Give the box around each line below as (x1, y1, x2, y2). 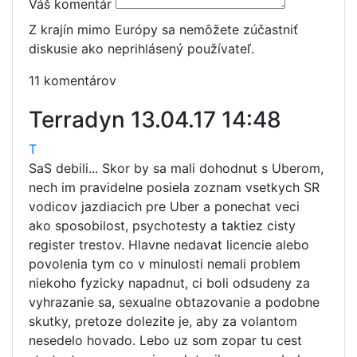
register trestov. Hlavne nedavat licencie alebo (29, 237, 309, 253)
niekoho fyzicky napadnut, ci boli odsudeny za (29, 275, 310, 291)
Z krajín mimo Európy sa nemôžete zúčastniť (29, 22, 298, 37)
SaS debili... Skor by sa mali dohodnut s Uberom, (29, 160, 324, 176)
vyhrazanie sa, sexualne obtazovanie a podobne (29, 294, 320, 310)
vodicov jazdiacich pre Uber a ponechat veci (29, 198, 300, 214)
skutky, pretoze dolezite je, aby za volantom (29, 313, 297, 329)
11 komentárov (29, 73, 116, 88)
